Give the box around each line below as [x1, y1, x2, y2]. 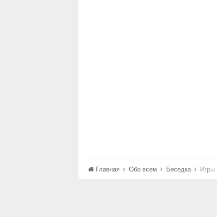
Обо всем [129, 164, 159, 173]
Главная [94, 164, 122, 173]
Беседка [166, 164, 193, 173]
